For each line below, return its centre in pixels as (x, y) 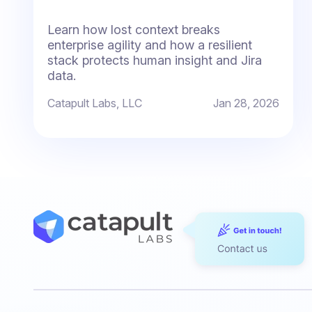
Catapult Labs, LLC (95, 103)
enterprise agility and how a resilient (150, 45)
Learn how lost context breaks (134, 30)
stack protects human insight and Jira (155, 61)
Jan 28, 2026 (247, 103)
